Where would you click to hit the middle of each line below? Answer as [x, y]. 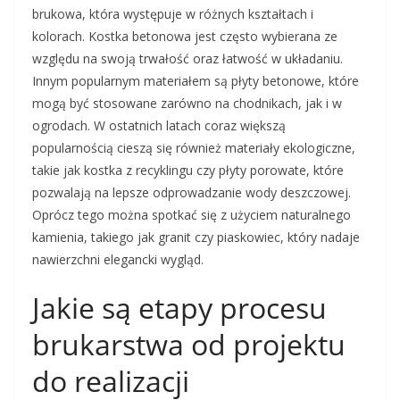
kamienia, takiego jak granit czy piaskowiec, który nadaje [196, 237]
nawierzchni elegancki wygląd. [118, 259]
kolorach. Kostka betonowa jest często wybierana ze [185, 36]
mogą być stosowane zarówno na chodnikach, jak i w [187, 103]
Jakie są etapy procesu [179, 308]
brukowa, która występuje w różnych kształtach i [173, 14]
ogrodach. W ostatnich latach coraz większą [159, 125]
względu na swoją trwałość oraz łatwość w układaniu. [187, 58]
